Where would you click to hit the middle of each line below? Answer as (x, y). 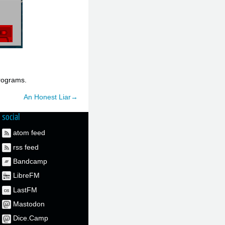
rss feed (26, 147)
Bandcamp (30, 161)
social (11, 117)
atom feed (29, 133)
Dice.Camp (31, 218)
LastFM (25, 190)
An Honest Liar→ (51, 97)
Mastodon (29, 204)
